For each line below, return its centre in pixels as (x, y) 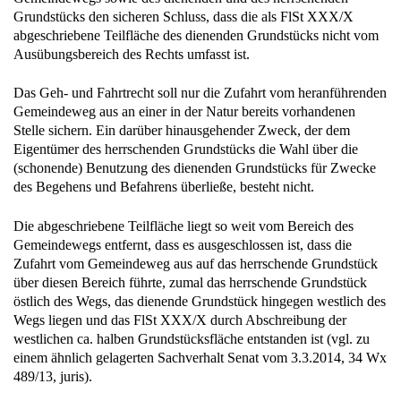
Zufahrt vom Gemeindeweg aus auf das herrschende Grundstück (196, 263)
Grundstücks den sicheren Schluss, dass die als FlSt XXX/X (183, 17)
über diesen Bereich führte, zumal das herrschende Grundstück (190, 282)
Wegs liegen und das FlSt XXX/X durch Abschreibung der (180, 320)
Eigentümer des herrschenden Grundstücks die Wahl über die (186, 149)
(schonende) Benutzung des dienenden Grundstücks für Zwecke (195, 168)
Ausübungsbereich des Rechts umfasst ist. (132, 55)
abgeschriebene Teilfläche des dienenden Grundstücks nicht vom (196, 36)
